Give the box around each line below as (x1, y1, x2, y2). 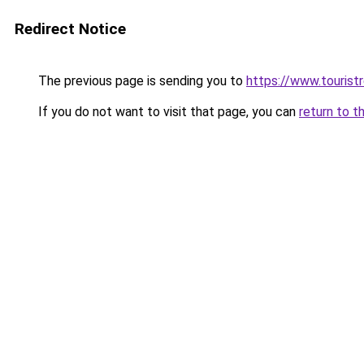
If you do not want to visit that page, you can (35, 104, 299, 119)
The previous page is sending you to (35, 73, 246, 89)
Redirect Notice (15, 19, 126, 38)
